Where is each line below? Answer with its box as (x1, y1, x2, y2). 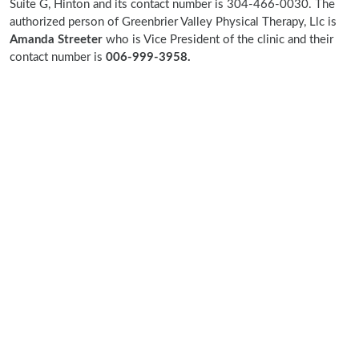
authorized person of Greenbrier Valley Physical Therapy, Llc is (10, 16, 337, 28)
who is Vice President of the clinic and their (103, 34, 333, 46)
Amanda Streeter (10, 34, 103, 46)
